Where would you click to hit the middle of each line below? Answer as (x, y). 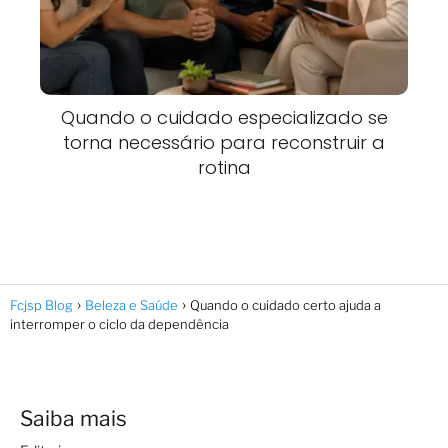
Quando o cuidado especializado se (224, 117)
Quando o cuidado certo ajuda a (285, 304)
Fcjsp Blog (41, 304)
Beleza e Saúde (131, 304)
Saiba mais (73, 418)
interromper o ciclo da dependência (119, 323)
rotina (224, 167)
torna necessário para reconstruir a (224, 142)
